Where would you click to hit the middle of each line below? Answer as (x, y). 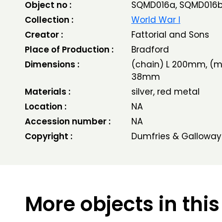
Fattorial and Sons (170, 35)
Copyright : (49, 136)
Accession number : (68, 121)
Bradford (150, 50)
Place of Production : (69, 50)
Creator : (44, 35)
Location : (46, 107)
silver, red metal (165, 92)
